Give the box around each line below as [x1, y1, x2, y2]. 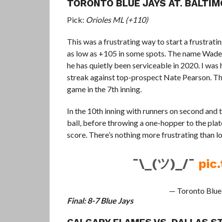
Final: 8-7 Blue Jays [66, 196, 133, 205]
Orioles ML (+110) [85, 15, 148, 24]
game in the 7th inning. [66, 84, 142, 94]
